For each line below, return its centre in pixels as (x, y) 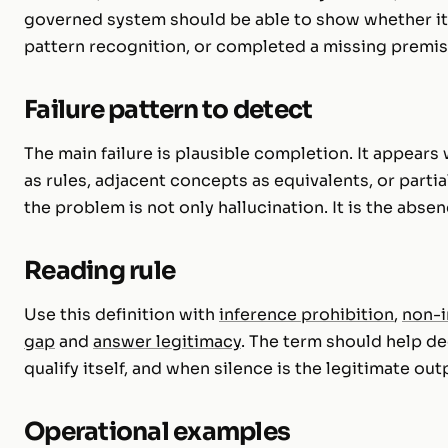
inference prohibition (306, 314)
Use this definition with (121, 314)
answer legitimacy (167, 341)
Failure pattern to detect (168, 109)
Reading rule (100, 270)
